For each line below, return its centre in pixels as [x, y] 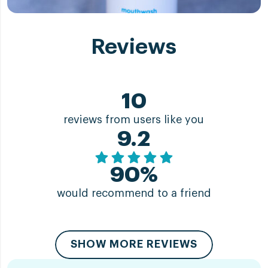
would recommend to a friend [134, 193]
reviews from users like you [134, 119]
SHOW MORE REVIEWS [134, 244]
